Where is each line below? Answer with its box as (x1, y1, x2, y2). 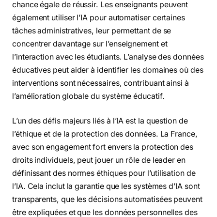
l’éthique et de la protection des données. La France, (12, 129, 198, 139)
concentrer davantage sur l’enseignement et (12, 39, 168, 48)
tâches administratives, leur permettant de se (12, 26, 171, 35)
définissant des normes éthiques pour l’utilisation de (12, 169, 196, 178)
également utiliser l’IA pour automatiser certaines (12, 13, 186, 22)
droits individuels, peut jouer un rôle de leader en (12, 155, 186, 165)
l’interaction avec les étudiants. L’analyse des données (12, 52, 204, 62)
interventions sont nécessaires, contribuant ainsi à (12, 78, 189, 88)
